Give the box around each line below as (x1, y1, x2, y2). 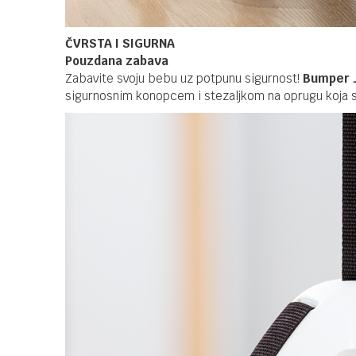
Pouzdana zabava (65, 53, 168, 68)
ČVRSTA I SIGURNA (65, 36, 175, 51)
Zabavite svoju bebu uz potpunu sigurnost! (65, 71, 303, 86)
